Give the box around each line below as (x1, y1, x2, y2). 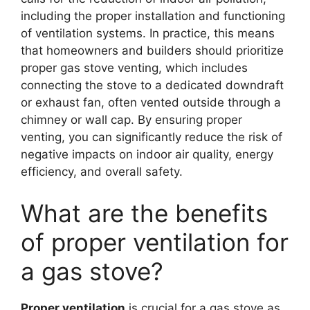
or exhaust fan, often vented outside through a (21, 95, 281, 109)
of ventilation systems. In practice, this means (21, 26, 275, 40)
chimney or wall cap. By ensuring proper (21, 113, 242, 127)
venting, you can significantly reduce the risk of (21, 130, 282, 144)
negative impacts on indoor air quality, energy (21, 147, 273, 161)
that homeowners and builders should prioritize (21, 44, 284, 57)
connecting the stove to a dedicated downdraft (21, 78, 284, 92)
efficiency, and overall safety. (21, 165, 183, 179)
